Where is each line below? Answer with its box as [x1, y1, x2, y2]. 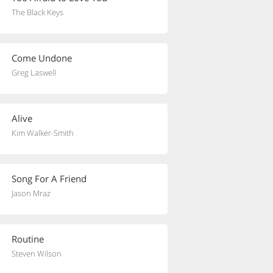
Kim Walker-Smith [12, 127, 74, 138]
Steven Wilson [12, 248, 62, 259]
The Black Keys [12, 7, 63, 18]
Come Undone [12, 52, 72, 64]
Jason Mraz [12, 188, 51, 199]
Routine [12, 233, 44, 245]
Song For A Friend [12, 172, 87, 185]
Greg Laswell [12, 67, 56, 78]
